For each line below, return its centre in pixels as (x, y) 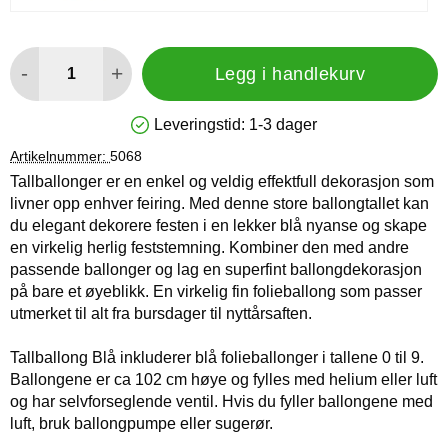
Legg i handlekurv (290, 73)
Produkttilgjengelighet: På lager (241, 132)
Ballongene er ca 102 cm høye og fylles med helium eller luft (223, 379)
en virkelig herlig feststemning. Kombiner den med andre (209, 247)
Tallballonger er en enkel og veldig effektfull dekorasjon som (222, 181)
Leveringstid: (199, 124)
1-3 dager (283, 124)
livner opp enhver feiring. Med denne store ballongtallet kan (219, 203)
